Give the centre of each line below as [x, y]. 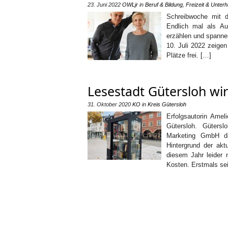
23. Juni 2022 [104, 5]
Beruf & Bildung [164, 5]
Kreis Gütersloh [167, 104]
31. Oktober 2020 [109, 104]
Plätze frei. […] [189, 55]
